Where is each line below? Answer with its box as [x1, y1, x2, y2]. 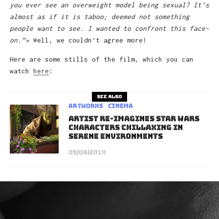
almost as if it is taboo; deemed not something [10, 12, 190, 21]
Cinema [108, 102, 133, 110]
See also [97, 93, 122, 100]
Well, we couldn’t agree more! [33, 36, 147, 44]
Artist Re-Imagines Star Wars [68, 113, 199, 124]
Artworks [68, 102, 103, 110]
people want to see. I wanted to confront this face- [10, 24, 209, 32]
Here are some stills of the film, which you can [10, 55, 194, 63]
